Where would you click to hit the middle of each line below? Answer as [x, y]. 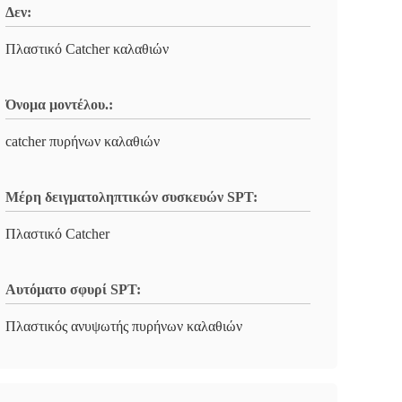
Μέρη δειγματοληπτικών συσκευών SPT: [131, 197]
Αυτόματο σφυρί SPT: [73, 289]
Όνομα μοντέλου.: [59, 105]
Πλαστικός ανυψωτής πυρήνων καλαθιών [124, 326]
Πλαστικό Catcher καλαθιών [87, 49]
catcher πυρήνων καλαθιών [83, 141]
